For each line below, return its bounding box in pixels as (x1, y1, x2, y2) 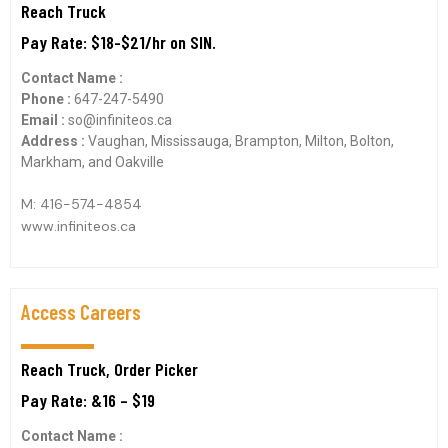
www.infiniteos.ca (21, 217, 136, 235)
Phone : (21, 91, 74, 107)
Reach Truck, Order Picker (21, 358, 198, 380)
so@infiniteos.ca (68, 112, 172, 128)
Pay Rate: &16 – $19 (21, 389, 155, 411)
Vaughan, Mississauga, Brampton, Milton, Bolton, (88, 133, 394, 149)
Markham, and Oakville (21, 154, 164, 170)
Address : (21, 133, 88, 149)
